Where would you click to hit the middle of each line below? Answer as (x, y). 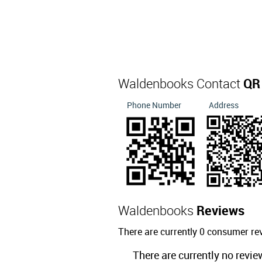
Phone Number (154, 106)
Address (224, 106)
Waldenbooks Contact (181, 85)
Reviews (220, 211)
